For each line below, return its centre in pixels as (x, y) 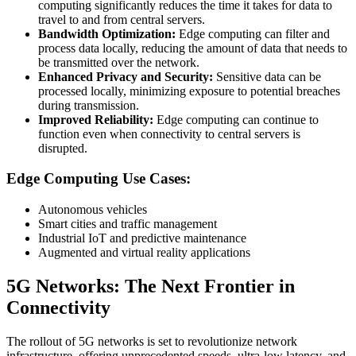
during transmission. (89, 105)
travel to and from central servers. (122, 19)
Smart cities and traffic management (128, 224)
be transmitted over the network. (119, 62)
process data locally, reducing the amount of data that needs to (193, 48)
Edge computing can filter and (253, 33)
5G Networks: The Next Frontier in (151, 286)
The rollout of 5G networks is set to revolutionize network (152, 341)
